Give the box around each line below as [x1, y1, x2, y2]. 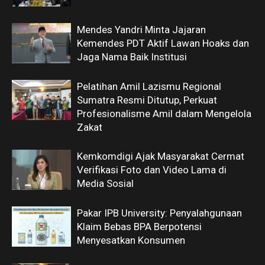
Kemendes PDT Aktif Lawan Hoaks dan [77, 37, 249, 50]
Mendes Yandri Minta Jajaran [77, 24, 206, 36]
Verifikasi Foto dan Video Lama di [77, 164, 227, 176]
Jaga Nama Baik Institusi [77, 51, 187, 63]
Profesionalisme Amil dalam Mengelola [77, 108, 251, 120]
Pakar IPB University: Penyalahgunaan [77, 207, 242, 219]
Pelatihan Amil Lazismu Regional [77, 80, 221, 93]
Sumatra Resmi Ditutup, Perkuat [77, 94, 217, 106]
